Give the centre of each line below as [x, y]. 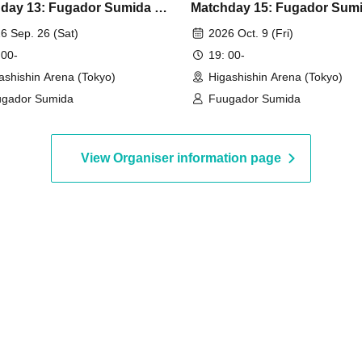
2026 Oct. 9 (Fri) [251, 33]
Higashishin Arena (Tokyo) [276, 76]
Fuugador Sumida [255, 98]
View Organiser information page [181, 158]
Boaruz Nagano [239, 27]
